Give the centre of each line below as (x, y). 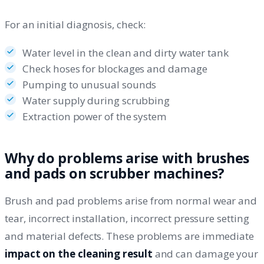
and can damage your (205, 253)
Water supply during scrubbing (96, 100)
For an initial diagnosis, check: (75, 25)
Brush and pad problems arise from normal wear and (131, 200)
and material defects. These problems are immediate (130, 236)
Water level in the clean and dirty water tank (126, 52)
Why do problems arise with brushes (127, 158)
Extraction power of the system (95, 116)
